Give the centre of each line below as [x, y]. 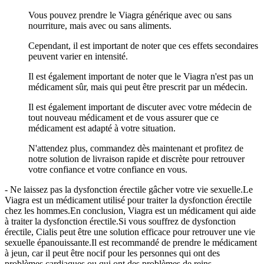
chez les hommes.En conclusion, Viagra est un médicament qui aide [130, 210]
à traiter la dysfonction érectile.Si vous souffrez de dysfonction [120, 221]
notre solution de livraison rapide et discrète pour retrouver [136, 159]
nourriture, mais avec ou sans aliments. [100, 25]
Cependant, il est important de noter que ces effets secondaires [143, 45]
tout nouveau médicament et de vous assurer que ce [123, 117]
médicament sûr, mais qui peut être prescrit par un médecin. [138, 87]
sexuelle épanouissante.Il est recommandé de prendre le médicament [131, 242]
